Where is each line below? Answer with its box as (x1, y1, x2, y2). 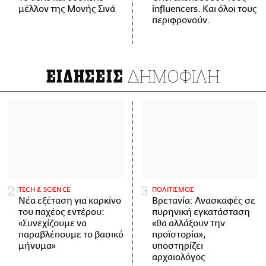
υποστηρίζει (152, 241, 203, 252)
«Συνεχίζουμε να (18, 218, 87, 229)
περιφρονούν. (152, 15, 210, 26)
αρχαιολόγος (152, 252, 205, 263)
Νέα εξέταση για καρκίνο (18, 196, 121, 207)
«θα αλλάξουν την (152, 218, 225, 229)
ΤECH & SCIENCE (18, 186, 71, 194)
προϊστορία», (152, 230, 206, 240)
